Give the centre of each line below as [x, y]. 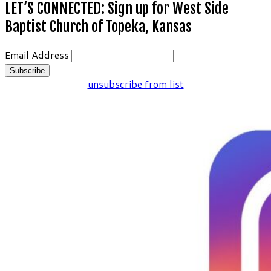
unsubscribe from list [135, 83]
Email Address [37, 54]
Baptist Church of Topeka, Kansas [98, 26]
